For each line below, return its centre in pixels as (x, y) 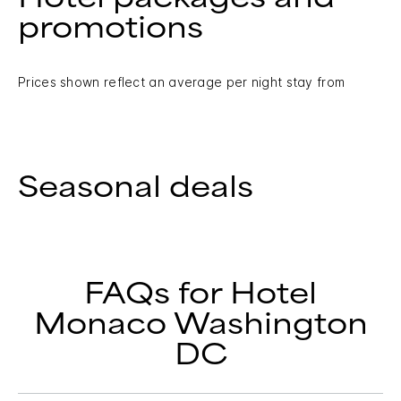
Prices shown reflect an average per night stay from (182, 81)
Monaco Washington (200, 324)
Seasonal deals (136, 187)
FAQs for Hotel (200, 294)
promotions (111, 28)
